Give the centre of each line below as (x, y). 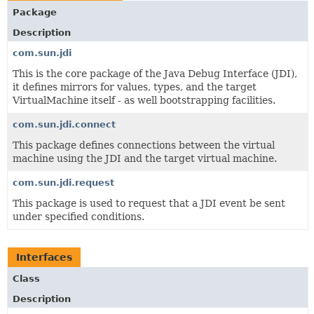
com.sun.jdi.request (63, 182)
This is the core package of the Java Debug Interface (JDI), (155, 73)
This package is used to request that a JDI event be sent (149, 203)
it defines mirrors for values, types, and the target (135, 87)
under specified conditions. (78, 216)
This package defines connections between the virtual (144, 145)
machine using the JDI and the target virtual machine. (145, 158)
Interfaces (44, 257)
